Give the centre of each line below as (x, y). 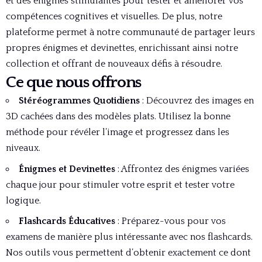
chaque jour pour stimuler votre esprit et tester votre (120, 185)
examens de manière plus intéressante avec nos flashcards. (129, 237)
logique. (23, 200)
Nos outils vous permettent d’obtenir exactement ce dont (128, 253)
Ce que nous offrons (73, 82)
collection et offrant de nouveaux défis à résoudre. (114, 64)
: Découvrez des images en (197, 101)
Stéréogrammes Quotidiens (79, 101)
